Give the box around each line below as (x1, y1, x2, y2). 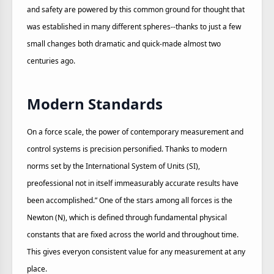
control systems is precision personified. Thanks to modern (27, 144, 227, 154)
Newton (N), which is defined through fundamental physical (27, 212, 227, 223)
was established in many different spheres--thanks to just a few (27, 21, 241, 32)
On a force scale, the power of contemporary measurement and (27, 127, 243, 137)
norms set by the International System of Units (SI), (27, 161, 200, 171)
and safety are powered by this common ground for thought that (27, 4, 245, 15)
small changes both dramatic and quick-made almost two (27, 39, 221, 49)
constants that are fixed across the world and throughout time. (27, 229, 239, 240)
